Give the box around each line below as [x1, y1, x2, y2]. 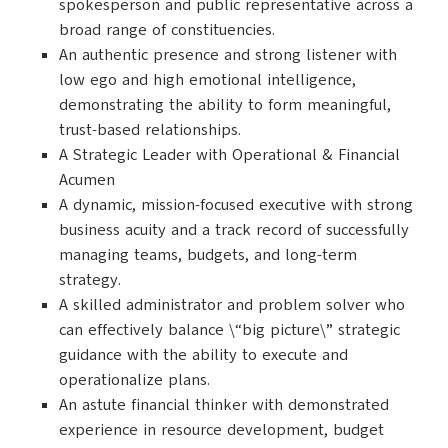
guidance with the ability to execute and [59, 344, 348, 366]
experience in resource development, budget [59, 419, 384, 441]
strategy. [59, 269, 121, 291]
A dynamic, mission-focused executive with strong [59, 194, 413, 216]
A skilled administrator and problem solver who [59, 294, 405, 316]
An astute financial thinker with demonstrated [59, 394, 389, 416]
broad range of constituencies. [59, 19, 275, 41]
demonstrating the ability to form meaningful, [59, 94, 391, 116]
